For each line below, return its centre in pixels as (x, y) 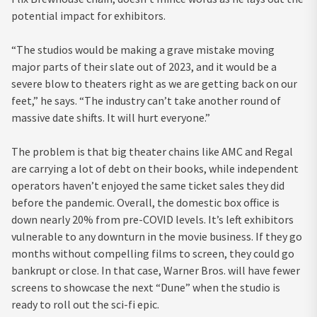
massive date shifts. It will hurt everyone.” (111, 117)
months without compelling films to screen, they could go (153, 253)
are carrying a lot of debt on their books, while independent (155, 168)
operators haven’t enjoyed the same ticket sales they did (148, 185)
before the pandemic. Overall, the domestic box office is (145, 202)
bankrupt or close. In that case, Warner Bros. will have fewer (156, 270)
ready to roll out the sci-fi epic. (85, 304)
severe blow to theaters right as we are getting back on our (154, 83)
